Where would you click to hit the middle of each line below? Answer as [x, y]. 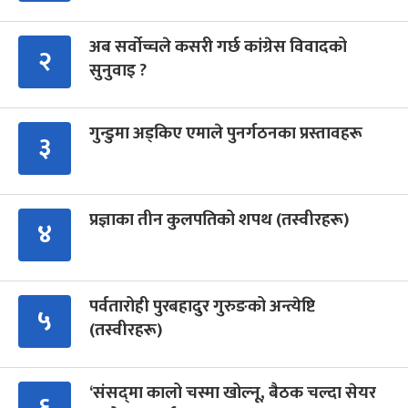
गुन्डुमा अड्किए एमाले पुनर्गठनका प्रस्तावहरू [226, 133]
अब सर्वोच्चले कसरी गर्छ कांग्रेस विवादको [218, 46]
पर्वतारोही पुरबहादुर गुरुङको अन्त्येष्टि [202, 306]
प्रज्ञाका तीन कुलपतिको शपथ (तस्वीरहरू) [219, 219]
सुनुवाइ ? [118, 70]
